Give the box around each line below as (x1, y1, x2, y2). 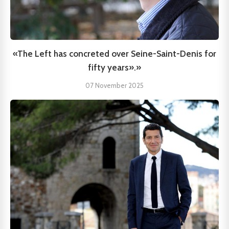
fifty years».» (88, 62, 141, 73)
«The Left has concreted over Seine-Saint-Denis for (13, 49, 216, 59)
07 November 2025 (85, 81, 144, 89)
